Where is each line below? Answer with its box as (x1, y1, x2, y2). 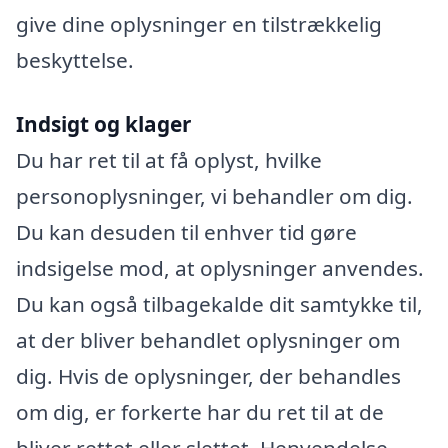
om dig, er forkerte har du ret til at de (16, 397, 384, 426)
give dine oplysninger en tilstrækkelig (16, 10, 382, 39)
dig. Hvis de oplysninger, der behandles (16, 361, 401, 390)
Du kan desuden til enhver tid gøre (16, 217, 357, 246)
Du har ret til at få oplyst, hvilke (16, 145, 322, 174)
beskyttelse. (16, 46, 134, 75)
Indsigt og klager (16, 109, 191, 138)
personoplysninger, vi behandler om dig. (16, 181, 413, 210)
